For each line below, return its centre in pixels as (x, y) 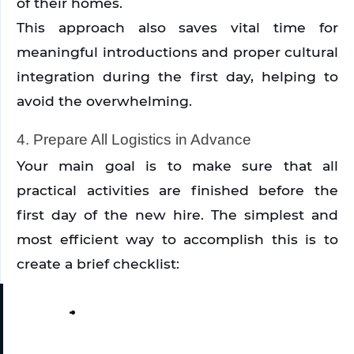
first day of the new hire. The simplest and (177, 215)
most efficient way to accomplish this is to (177, 239)
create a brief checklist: (98, 264)
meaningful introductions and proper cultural (177, 51)
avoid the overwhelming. (106, 100)
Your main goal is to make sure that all (177, 166)
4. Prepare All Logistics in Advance (134, 139)
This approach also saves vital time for (177, 27)
